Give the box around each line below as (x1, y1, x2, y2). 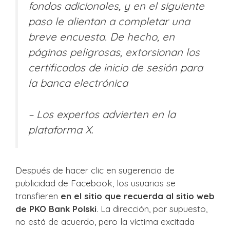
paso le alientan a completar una (28, 15, 190, 28)
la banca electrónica (28, 76, 128, 90)
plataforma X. (28, 123, 93, 136)
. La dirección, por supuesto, (97, 203, 207, 214)
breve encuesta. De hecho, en (28, 30, 175, 44)
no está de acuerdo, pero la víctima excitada (15, 216, 195, 227)
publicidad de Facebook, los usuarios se (15, 177, 176, 188)
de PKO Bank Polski (15, 203, 97, 214)
